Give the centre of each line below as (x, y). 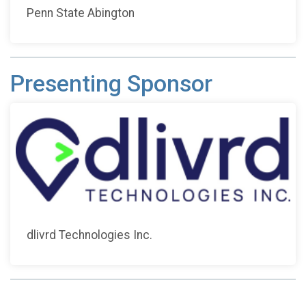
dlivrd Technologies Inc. (89, 235)
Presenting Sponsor (111, 83)
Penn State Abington (81, 13)
